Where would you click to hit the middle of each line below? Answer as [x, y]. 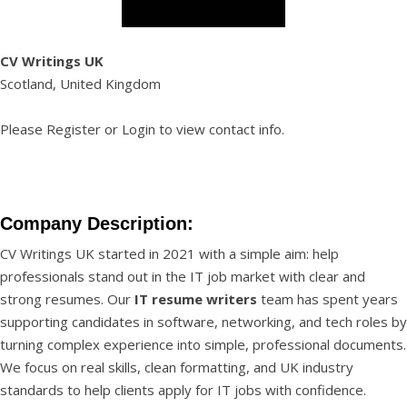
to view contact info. [220, 129]
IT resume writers [196, 299]
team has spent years [328, 299]
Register [74, 129]
